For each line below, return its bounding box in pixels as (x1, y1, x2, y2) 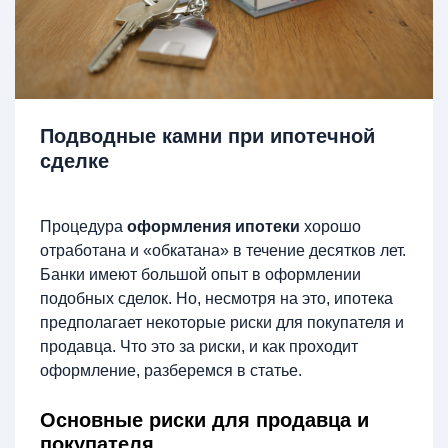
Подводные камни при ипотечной (40, 124, 375, 147)
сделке (40, 149, 109, 172)
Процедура (40, 217, 127, 235)
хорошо (300, 217, 361, 235)
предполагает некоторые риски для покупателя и (40, 313, 404, 331)
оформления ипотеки (127, 217, 300, 235)
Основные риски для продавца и (40, 408, 369, 431)
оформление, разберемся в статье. (40, 361, 302, 379)
